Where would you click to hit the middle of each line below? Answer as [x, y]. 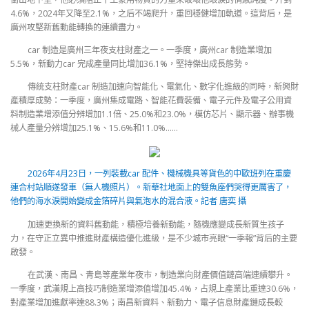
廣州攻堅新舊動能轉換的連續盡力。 [77, 27]
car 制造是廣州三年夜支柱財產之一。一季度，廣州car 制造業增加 [149, 50]
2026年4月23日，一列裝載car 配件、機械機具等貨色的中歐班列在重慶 [159, 174]
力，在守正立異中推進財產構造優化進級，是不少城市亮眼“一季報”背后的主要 [154, 238]
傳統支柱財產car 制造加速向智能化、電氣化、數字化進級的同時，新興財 [163, 87]
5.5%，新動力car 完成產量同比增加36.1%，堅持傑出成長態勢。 [130, 64]
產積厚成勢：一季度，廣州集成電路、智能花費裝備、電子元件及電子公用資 [151, 101]
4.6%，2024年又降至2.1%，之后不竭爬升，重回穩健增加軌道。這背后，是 [151, 13]
